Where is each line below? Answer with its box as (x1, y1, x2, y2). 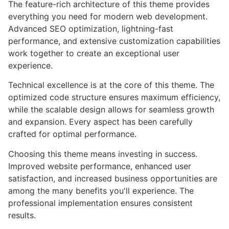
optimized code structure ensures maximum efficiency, (8, 92, 220, 103)
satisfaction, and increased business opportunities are (8, 173, 217, 184)
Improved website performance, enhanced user (8, 161, 191, 171)
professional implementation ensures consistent (8, 197, 193, 208)
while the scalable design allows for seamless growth (8, 104, 214, 115)
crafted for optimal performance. (8, 129, 136, 140)
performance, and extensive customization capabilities (8, 36, 220, 47)
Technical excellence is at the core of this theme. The (8, 80, 214, 90)
